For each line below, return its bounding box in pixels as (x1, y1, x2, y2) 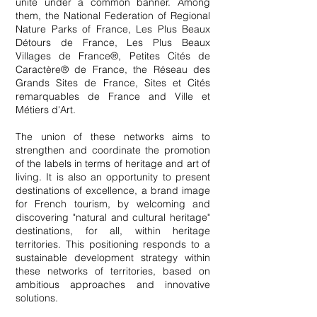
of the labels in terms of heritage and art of (16, 157, 210, 170)
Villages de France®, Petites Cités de (16, 50, 210, 62)
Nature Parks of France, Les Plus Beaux (16, 23, 210, 35)
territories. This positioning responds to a (16, 238, 210, 250)
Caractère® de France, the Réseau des (16, 63, 210, 76)
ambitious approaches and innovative (16, 278, 210, 291)
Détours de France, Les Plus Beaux (16, 36, 210, 49)
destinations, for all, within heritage (16, 224, 210, 237)
